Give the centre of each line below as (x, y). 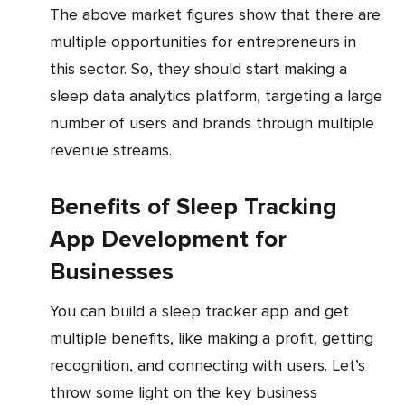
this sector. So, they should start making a (198, 69)
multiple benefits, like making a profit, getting (212, 339)
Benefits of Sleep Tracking (193, 207)
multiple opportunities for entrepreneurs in (203, 42)
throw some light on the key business (184, 393)
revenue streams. (111, 151)
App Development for (168, 240)
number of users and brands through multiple (212, 123)
